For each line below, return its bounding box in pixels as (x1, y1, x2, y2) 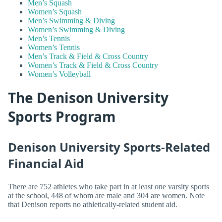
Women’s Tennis (28, 43, 80, 52)
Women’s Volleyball (28, 70, 91, 79)
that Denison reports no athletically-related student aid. (8, 200, 177, 209)
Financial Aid (8, 155, 84, 171)
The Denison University (8, 88, 168, 108)
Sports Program (8, 107, 116, 126)
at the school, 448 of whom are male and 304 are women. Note (8, 191, 205, 200)
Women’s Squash (28, 7, 82, 16)
